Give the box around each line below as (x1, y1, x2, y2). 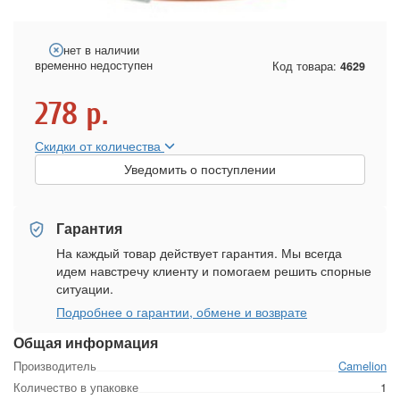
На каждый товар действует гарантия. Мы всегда (56, 243, 342, 262)
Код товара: (272, 58, 340, 75)
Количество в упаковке (13, 378, 138, 396)
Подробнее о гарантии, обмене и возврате (56, 302, 307, 321)
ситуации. (56, 279, 113, 297)
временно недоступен (35, 56, 153, 73)
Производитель (13, 356, 96, 374)
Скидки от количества (35, 136, 164, 154)
